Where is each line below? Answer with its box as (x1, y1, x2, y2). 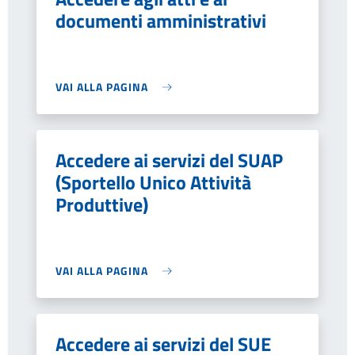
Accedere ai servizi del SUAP (55, 146, 283, 174)
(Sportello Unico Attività (55, 168, 251, 197)
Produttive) (55, 190, 148, 219)
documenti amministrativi (55, 6, 266, 35)
